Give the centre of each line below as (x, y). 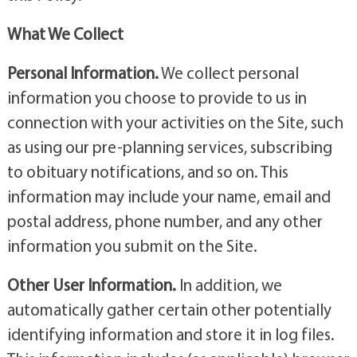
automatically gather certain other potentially (169, 309)
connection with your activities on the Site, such (175, 122)
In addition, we (229, 284)
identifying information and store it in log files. (171, 333)
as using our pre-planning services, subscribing (169, 146)
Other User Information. (91, 284)
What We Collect (65, 33)
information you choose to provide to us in (157, 97)
